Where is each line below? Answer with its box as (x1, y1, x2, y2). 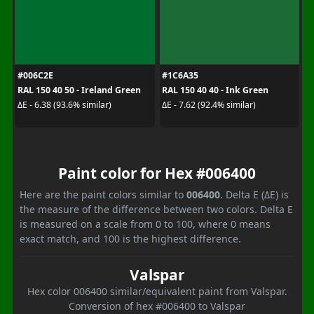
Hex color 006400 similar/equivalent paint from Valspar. (27, 284, 287, 298)
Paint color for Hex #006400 (58, 163, 256, 183)
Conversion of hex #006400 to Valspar (69, 299, 245, 313)
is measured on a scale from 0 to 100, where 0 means (20, 217, 271, 231)
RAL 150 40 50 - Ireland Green (17, 83, 141, 96)
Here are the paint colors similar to (20, 187, 186, 201)
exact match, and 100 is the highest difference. (20, 231, 241, 245)
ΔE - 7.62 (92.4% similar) (162, 99, 256, 111)
